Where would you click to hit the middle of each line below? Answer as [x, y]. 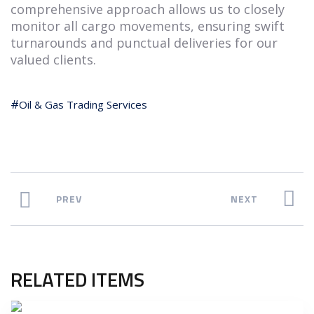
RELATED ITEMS [77, 279]
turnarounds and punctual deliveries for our [144, 42]
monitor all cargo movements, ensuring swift [148, 26]
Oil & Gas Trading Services [83, 104]
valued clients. [53, 59]
